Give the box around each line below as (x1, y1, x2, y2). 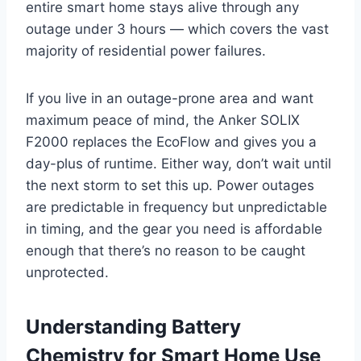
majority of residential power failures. (26, 43, 266, 60)
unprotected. (26, 264, 109, 281)
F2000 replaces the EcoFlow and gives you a (26, 134, 317, 151)
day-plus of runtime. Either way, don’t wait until (26, 156, 331, 172)
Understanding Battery (26, 315, 241, 339)
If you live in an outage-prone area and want (26, 90, 313, 107)
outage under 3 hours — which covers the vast (26, 21, 329, 38)
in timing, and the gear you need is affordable (26, 221, 322, 238)
